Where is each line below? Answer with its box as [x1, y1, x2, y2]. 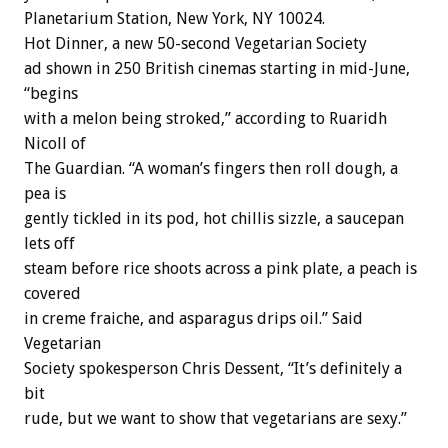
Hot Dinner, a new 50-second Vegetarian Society [24, 33, 367, 53]
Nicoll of [24, 133, 86, 153]
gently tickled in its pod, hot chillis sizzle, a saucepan [24, 208, 404, 228]
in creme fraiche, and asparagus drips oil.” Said [24, 308, 363, 328]
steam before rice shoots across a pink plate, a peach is [24, 258, 417, 278]
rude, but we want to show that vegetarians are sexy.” [24, 408, 407, 428]
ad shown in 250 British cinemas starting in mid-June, [24, 58, 410, 78]
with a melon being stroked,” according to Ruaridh [24, 108, 387, 128]
